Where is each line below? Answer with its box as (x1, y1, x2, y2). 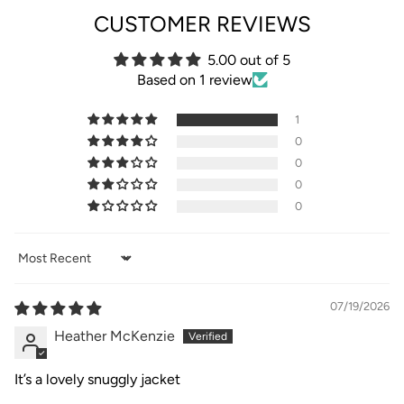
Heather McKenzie (54, 326, 175, 344)
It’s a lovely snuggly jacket (14, 370, 180, 388)
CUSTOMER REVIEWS (93, 10, 311, 37)
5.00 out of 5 (207, 50, 290, 69)
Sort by (14, 257, 60, 275)
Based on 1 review (136, 70, 252, 88)
